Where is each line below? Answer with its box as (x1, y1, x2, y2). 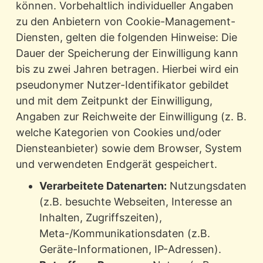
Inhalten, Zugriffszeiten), (39, 211, 162, 224)
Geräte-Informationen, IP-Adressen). (39, 243, 221, 256)
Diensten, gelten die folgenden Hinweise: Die (15, 31, 237, 44)
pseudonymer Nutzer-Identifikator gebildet (15, 79, 229, 92)
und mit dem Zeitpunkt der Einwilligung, (15, 95, 213, 107)
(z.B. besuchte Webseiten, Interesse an (39, 195, 232, 208)
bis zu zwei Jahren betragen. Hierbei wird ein (15, 63, 239, 76)
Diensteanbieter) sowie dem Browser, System (15, 142, 242, 155)
